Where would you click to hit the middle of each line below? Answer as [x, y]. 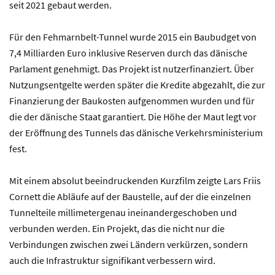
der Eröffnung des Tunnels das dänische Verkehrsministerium [136, 133]
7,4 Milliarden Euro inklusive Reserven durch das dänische [128, 53]
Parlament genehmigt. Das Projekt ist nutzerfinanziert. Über [132, 69]
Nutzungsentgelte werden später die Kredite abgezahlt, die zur [137, 85]
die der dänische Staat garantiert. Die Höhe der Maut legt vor [133, 117]
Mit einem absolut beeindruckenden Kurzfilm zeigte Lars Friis [135, 180]
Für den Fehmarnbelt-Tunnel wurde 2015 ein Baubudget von [133, 37]
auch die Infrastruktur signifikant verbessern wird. [112, 260]
